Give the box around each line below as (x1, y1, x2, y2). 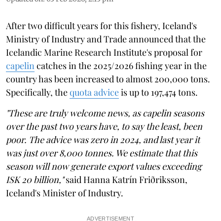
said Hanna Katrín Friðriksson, (64, 173, 187, 185)
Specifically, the (6, 86, 70, 98)
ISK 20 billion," (6, 173, 64, 185)
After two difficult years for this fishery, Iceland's (6, 19, 197, 32)
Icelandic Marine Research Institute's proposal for (6, 46, 202, 58)
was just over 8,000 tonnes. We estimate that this (6, 147, 197, 159)
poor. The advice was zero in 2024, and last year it (6, 133, 200, 146)
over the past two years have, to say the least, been (6, 120, 202, 132)
